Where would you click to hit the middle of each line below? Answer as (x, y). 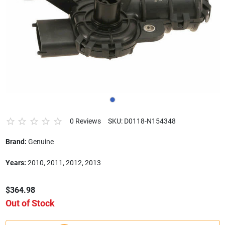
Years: (16, 162)
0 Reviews (85, 121)
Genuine (40, 141)
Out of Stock (30, 203)
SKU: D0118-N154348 (142, 121)
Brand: (16, 141)
